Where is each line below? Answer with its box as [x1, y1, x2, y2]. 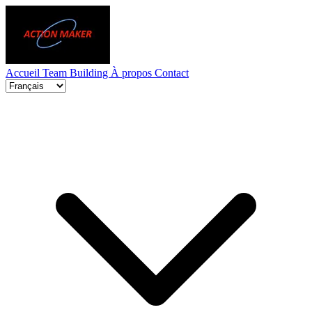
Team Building [42, 67, 111, 79]
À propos [111, 67, 155, 79]
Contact [155, 67, 189, 79]
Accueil [6, 67, 42, 79]
